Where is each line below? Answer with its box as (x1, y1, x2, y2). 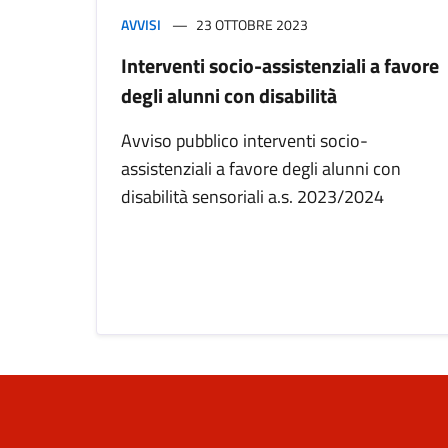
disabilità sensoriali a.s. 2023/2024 (121, 183, 384, 211)
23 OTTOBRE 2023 (196, 14, 308, 36)
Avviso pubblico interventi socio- (121, 127, 368, 155)
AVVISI (121, 14, 161, 36)
